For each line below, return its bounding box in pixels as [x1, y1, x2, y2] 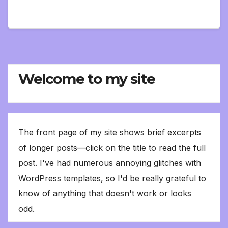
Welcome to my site [18, 70, 155, 88]
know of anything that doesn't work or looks [18, 188, 191, 199]
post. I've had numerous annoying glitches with [18, 158, 201, 168]
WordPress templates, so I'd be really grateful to [18, 173, 206, 184]
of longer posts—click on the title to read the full [18, 142, 206, 153]
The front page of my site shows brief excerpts [18, 127, 201, 138]
